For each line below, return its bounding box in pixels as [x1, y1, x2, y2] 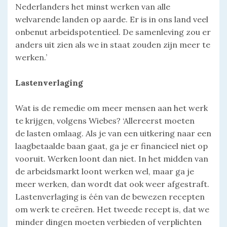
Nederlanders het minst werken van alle [15, 2, 170, 12]
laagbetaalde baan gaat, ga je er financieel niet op [15, 141, 208, 152]
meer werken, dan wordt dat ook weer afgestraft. [15, 179, 209, 190]
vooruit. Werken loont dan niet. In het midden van [15, 154, 208, 164]
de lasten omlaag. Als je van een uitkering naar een [15, 128, 211, 139]
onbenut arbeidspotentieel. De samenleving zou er [15, 27, 211, 37]
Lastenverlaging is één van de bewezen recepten [15, 192, 205, 202]
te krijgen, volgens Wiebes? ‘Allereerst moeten [15, 116, 195, 126]
